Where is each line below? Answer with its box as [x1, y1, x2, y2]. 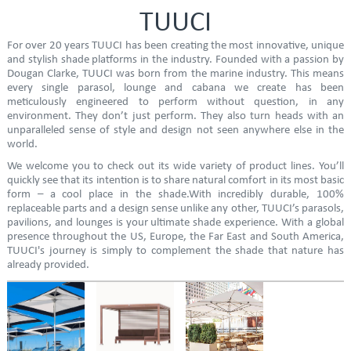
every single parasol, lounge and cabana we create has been [6, 81, 345, 94]
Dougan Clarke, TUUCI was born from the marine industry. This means [6, 67, 345, 80]
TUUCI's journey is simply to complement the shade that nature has [6, 244, 345, 257]
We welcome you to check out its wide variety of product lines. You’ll [6, 160, 345, 172]
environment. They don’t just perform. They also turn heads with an [6, 110, 345, 122]
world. [6, 138, 38, 150]
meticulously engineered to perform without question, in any [6, 96, 345, 108]
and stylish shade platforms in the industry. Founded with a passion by [6, 53, 345, 66]
